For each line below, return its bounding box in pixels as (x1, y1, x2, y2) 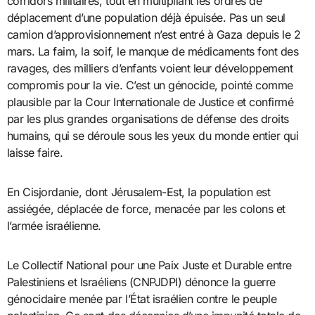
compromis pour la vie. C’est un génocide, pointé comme (6, 77, 293, 92)
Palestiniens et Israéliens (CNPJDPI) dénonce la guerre (6, 274, 276, 289)
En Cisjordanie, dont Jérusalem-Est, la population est (6, 184, 271, 199)
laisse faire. (6, 145, 63, 160)
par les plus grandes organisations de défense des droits (6, 111, 289, 126)
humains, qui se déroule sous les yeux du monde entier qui (6, 128, 299, 143)
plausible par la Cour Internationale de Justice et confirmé (6, 94, 294, 109)
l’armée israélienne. (6, 218, 101, 233)
